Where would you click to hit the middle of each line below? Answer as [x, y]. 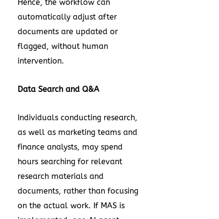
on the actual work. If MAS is [71, 206]
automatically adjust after [67, 17]
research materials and [61, 176]
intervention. [41, 61]
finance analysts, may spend [70, 147]
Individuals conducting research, [77, 118]
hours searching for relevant [70, 162]
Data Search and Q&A [60, 89]
